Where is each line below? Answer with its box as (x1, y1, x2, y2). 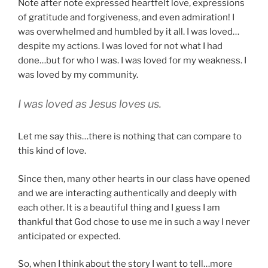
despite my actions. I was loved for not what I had (18, 40, 223, 51)
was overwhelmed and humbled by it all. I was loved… (18, 26, 239, 37)
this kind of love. (18, 145, 86, 157)
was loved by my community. (18, 69, 138, 80)
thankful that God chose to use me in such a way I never (18, 216, 250, 227)
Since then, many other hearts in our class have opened (18, 173, 250, 184)
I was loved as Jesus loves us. (18, 98, 162, 111)
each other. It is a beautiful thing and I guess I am (18, 202, 220, 213)
